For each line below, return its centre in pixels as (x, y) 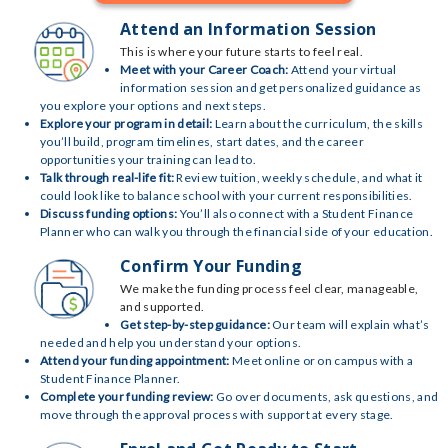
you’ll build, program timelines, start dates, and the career (202, 141)
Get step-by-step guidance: (195, 324)
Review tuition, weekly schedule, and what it (298, 177)
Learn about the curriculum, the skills (318, 123)
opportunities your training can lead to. (148, 159)
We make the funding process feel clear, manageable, (269, 288)
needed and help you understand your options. (171, 342)
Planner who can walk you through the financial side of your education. (236, 231)
